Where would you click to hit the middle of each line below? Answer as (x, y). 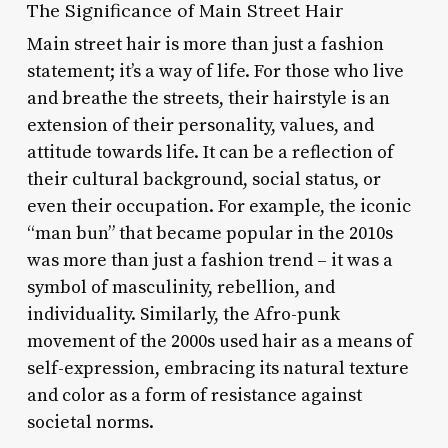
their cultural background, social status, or (203, 179)
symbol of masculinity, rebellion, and (180, 287)
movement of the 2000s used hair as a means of (219, 341)
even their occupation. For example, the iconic (218, 206)
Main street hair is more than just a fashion (205, 44)
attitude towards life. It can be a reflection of (210, 152)
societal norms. (90, 422)
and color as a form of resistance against (194, 395)
